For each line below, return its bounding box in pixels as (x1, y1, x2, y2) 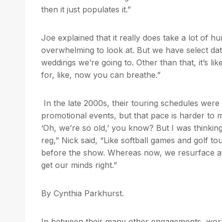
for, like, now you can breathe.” (41, 69, 161, 80)
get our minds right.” (41, 160, 117, 170)
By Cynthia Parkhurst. (41, 188, 124, 198)
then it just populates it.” (41, 4, 133, 14)
